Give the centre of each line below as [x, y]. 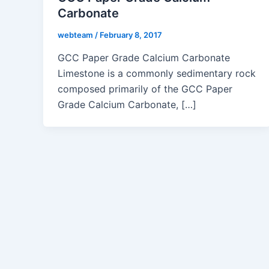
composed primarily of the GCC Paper [145, 89]
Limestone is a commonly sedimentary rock [157, 74]
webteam [76, 35]
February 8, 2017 [131, 35]
